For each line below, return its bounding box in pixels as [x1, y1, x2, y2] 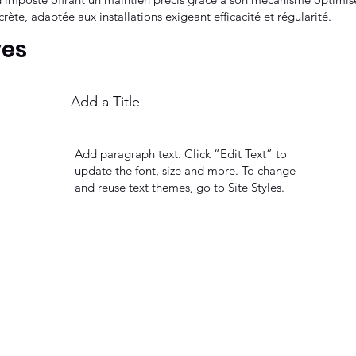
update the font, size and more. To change [74, 162, 296, 178]
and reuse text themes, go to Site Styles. [74, 179, 284, 195]
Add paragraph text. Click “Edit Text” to [74, 145, 287, 161]
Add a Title [71, 92, 140, 110]
